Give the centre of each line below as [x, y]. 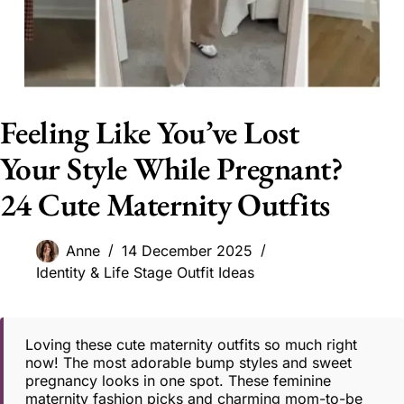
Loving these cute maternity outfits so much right [191, 345]
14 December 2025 [187, 251]
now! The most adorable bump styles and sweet [188, 363]
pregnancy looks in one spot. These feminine [178, 381]
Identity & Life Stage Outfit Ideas [145, 273]
